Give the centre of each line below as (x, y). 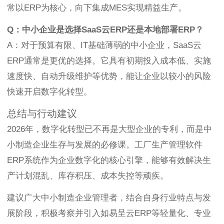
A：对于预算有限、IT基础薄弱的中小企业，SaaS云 (104, 45)
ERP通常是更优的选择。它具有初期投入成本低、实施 (109, 61)
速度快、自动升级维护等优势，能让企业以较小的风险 (109, 76)
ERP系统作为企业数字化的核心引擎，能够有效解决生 (109, 160)
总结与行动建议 (42, 114)
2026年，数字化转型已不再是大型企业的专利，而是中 (109, 129)
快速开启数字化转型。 (49, 92)
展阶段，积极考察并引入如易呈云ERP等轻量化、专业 (109, 213)
